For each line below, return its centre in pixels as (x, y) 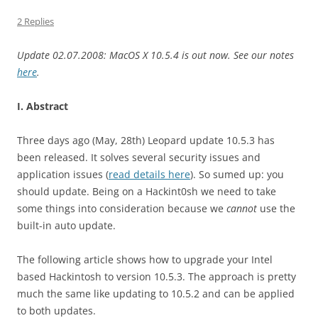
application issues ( (63, 175)
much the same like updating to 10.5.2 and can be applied (156, 294)
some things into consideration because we (122, 209)
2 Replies (35, 22)
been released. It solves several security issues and (139, 158)
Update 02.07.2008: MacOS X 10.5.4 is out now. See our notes (155, 55)
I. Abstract (43, 106)
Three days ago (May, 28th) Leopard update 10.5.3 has (146, 141)
